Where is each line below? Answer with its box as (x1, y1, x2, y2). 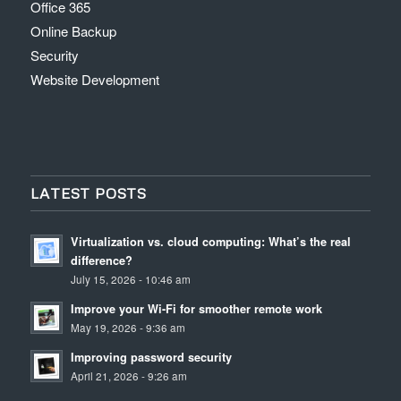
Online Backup (30, 21, 116, 41)
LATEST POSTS (30, 183, 147, 203)
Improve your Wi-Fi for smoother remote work (70, 301, 322, 318)
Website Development (30, 70, 159, 90)
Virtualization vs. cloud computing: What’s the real (70, 234, 351, 251)
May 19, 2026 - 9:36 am (70, 320, 185, 336)
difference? (70, 252, 132, 269)
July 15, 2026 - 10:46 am (70, 272, 191, 287)
